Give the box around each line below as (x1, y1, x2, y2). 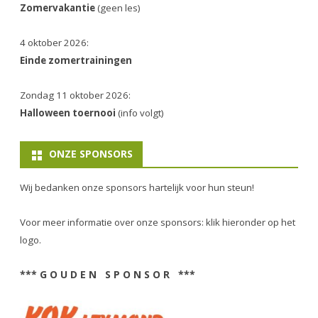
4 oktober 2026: (20, 36, 89, 50)
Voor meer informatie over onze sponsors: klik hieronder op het (20, 216, 295, 229)
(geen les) (97, 1, 141, 15)
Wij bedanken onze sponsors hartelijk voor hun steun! (20, 181, 254, 194)
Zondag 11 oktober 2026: (20, 89, 131, 102)
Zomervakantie (20, 1, 95, 15)
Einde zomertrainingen (20, 54, 132, 67)
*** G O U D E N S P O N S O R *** (20, 268, 195, 282)
